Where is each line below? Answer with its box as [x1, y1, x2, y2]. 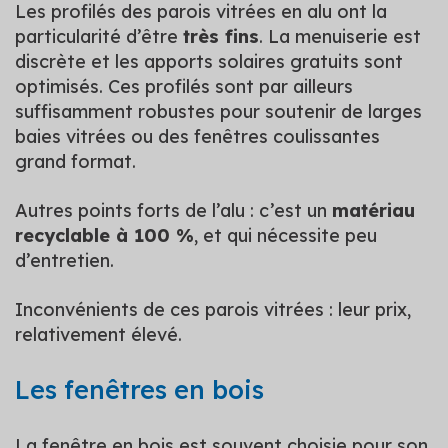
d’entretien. [15, 249, 114, 272]
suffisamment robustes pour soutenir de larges [15, 100, 422, 123]
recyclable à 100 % [15, 224, 194, 247]
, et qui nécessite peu [194, 224, 377, 247]
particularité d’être [15, 25, 183, 48]
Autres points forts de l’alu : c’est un [15, 199, 332, 222]
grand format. [15, 150, 136, 173]
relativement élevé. [15, 323, 182, 346]
